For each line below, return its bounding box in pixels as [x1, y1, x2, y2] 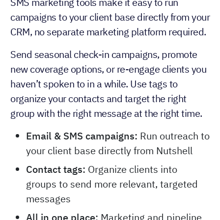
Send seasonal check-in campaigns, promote [10, 48, 197, 61]
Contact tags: [26, 163, 85, 176]
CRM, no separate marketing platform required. [10, 25, 206, 39]
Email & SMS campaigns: [26, 129, 137, 143]
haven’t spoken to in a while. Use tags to [10, 77, 178, 91]
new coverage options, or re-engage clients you [10, 62, 206, 76]
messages [26, 192, 71, 206]
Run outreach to [137, 129, 210, 143]
